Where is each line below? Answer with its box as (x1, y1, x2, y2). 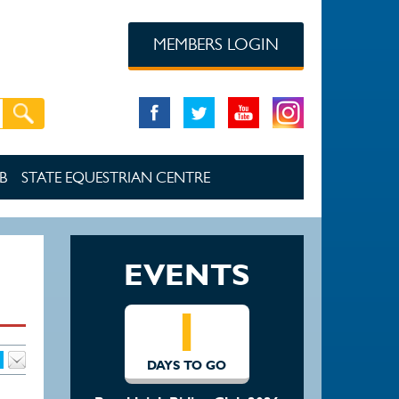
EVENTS (124, 256, 250, 292)
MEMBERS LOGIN (152, 35, 279, 53)
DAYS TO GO (147, 357, 227, 372)
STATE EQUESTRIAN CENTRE (21, 168, 210, 186)
